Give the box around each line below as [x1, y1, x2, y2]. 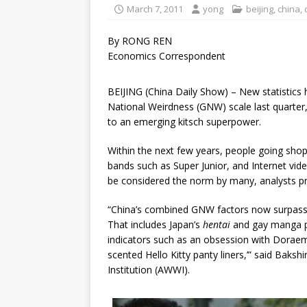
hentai [203, 218, 233, 231]
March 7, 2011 [127, 3, 183, 15]
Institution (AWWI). [108, 263, 190, 276]
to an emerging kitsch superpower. [108, 115, 261, 128]
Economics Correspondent [108, 49, 225, 62]
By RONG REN [108, 34, 172, 47]
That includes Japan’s [108, 218, 203, 231]
